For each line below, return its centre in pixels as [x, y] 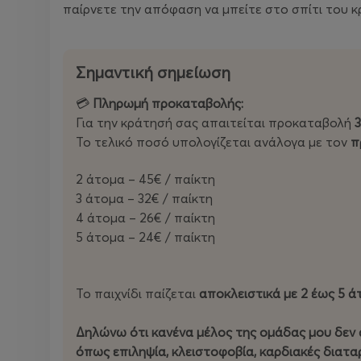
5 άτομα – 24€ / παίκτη [145, 237]
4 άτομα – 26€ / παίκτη [145, 218]
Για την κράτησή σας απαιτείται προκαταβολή [215, 122]
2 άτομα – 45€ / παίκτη [145, 179]
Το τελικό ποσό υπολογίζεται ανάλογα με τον [213, 142]
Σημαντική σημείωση [153, 72]
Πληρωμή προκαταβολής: [168, 103]
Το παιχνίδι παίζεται [137, 293]
